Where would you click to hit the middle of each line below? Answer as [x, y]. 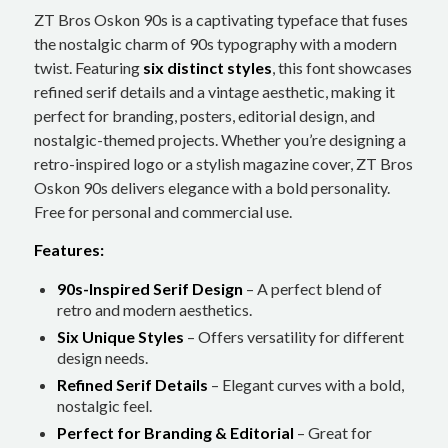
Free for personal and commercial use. [162, 212]
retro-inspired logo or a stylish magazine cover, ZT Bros [223, 164]
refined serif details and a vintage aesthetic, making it [214, 92]
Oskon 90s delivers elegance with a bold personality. [211, 188]
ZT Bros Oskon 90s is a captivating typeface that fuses [220, 20]
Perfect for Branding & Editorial [175, 433]
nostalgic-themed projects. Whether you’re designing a [219, 140]
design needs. [102, 358]
